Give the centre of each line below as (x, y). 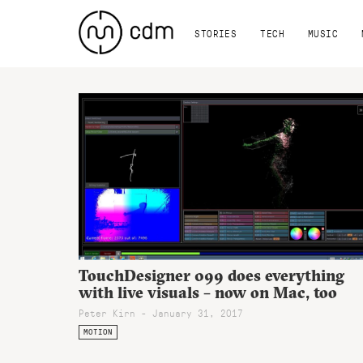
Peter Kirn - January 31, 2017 (161, 313)
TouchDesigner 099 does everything (211, 276)
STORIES (216, 33)
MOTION (98, 332)
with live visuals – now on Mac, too (208, 293)
